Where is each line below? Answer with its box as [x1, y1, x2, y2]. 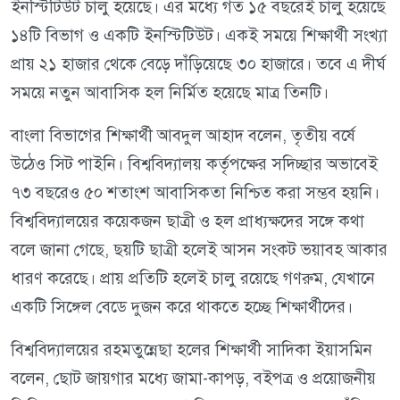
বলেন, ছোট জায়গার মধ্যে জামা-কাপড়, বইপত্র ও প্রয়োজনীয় [11, 368, 376, 389]
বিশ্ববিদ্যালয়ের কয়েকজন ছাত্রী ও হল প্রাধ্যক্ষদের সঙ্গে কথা [11, 211, 364, 232]
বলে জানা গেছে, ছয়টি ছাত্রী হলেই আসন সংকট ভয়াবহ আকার [11, 239, 387, 261]
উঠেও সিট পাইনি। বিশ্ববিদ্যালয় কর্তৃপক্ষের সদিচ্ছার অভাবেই [11, 154, 378, 175]
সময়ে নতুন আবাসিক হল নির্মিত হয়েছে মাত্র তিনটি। [11, 82, 329, 104]
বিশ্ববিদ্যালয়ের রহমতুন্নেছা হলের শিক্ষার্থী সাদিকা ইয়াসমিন [11, 339, 372, 361]
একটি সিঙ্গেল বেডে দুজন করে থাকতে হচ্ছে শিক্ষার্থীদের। [11, 296, 353, 318]
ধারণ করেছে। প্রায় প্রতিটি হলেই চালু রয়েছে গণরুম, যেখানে [11, 268, 375, 289]
